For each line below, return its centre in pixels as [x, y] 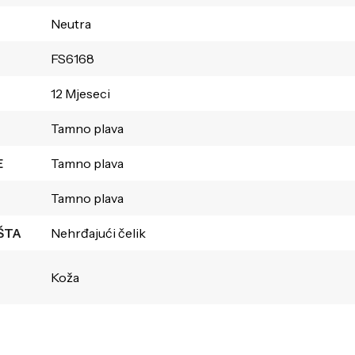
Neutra [71, 23]
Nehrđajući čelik [98, 233]
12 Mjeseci [80, 93]
